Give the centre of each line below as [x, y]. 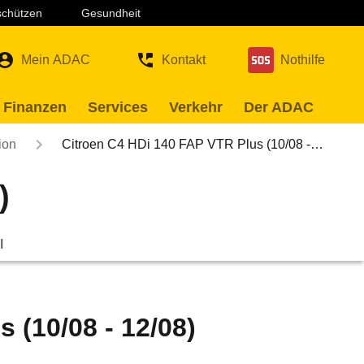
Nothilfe [303, 60]
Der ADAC [279, 107]
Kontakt [184, 60]
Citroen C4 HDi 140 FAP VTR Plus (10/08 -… [193, 144]
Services [118, 107]
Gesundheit [111, 13]
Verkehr [196, 107]
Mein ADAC [56, 60]
